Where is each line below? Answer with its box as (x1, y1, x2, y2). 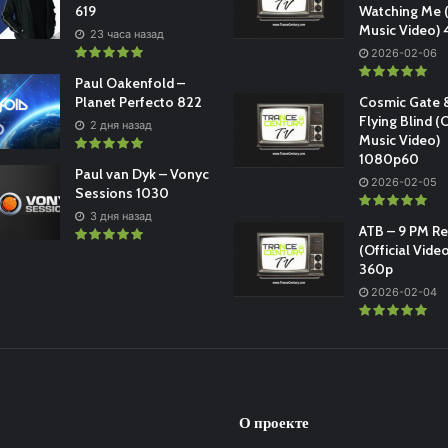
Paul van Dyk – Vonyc (74, 165, 209, 184)
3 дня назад (86, 209, 152, 224)
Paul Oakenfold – (74, 74, 185, 93)
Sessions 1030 (74, 184, 169, 203)
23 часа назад (86, 27, 164, 42)
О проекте (239, 414, 309, 433)
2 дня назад (86, 118, 152, 133)
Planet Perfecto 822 (74, 93, 202, 112)
